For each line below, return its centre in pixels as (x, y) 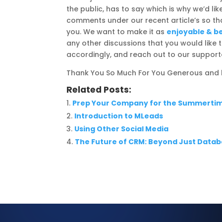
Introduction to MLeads (119, 116)
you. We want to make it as (117, 31)
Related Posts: (99, 89)
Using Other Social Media (122, 129)
